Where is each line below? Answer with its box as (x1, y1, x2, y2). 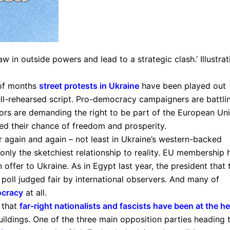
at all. (23, 187, 47, 198)
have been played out (139, 80, 226, 91)
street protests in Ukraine (39, 80, 139, 91)
